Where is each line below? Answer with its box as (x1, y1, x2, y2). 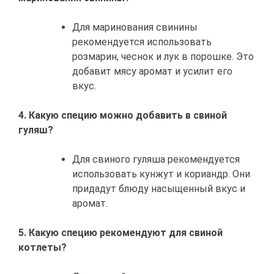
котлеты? (18, 242, 67, 254)
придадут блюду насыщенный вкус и (72, 183, 245, 195)
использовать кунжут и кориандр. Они (72, 168, 250, 180)
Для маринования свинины (72, 21, 198, 34)
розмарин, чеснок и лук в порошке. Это (72, 51, 254, 63)
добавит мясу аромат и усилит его (72, 65, 232, 78)
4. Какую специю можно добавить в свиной (18, 109, 227, 122)
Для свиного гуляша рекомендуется (72, 154, 240, 166)
